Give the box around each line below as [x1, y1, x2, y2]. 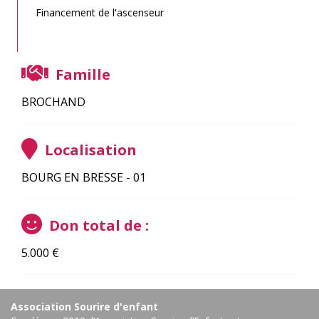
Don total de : [46, 216, 149, 235]
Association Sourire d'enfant [11, 300, 158, 313]
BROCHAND [21, 94, 85, 110]
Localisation [41, 140, 137, 159]
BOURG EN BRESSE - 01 [21, 169, 146, 185]
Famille [52, 65, 110, 84]
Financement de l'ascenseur [36, 6, 164, 19]
